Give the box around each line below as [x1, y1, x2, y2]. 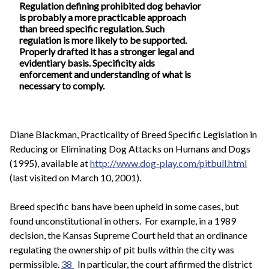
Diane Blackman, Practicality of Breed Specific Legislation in [10, 128, 257, 141]
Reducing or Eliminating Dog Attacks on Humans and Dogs [10, 143, 250, 155]
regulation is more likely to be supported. [19, 34, 187, 46]
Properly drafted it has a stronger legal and [19, 45, 194, 57]
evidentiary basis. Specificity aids [19, 56, 155, 68]
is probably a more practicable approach [19, 11, 186, 23]
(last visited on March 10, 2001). [10, 172, 141, 184]
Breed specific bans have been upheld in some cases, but [10, 201, 239, 213]
